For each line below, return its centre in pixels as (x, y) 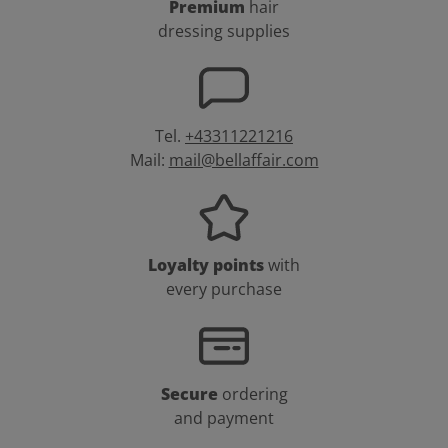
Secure (191, 394)
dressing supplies (224, 31)
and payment (224, 418)
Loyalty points (208, 265)
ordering (254, 394)
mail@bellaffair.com (243, 160)
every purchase (224, 289)
